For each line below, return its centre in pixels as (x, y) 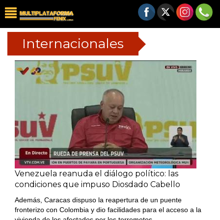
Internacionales (73, 43)
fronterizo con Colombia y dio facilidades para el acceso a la (108, 210)
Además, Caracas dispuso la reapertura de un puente (98, 200)
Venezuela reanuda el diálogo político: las (96, 174)
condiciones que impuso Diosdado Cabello (97, 184)
